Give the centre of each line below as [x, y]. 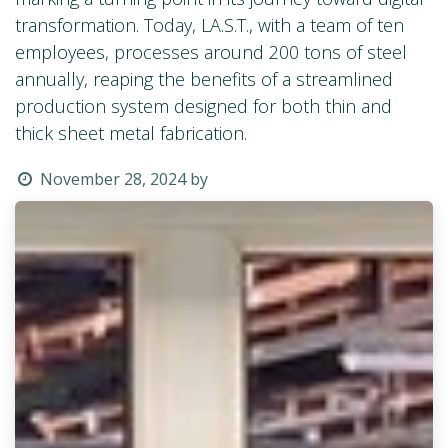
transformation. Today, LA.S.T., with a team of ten [209, 24]
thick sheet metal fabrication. [131, 132]
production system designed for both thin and [203, 105]
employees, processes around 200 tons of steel [211, 51]
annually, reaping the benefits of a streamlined [204, 78]
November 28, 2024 [112, 178]
